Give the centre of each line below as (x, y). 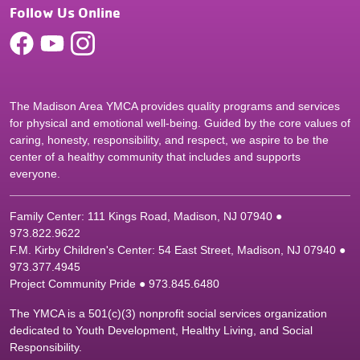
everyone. (35, 174)
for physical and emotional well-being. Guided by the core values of (180, 123)
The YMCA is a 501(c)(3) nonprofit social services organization (168, 314)
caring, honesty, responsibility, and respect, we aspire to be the (169, 140)
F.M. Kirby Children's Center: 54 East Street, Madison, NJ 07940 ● (178, 250)
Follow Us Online (65, 12)
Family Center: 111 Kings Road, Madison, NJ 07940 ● (146, 217)
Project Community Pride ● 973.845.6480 (115, 284)
